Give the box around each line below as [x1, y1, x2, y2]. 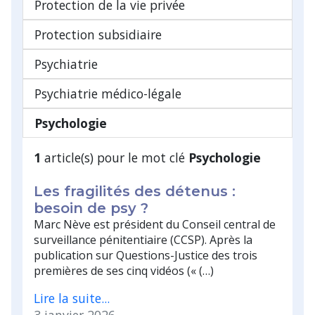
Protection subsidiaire [34, 25, 162, 43]
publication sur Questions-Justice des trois [34, 247, 257, 263]
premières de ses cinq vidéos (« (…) [34, 262, 214, 278]
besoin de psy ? [34, 199, 148, 217]
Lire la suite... [34, 289, 110, 307]
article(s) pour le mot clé [41, 148, 188, 166]
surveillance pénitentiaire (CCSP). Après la [34, 231, 252, 247]
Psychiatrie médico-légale [34, 84, 181, 102]
